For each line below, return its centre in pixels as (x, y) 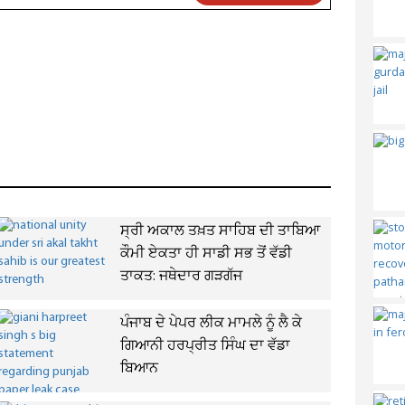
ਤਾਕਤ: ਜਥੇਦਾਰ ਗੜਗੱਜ (181, 277)
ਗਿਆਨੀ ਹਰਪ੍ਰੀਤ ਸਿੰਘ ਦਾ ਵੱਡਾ (205, 346)
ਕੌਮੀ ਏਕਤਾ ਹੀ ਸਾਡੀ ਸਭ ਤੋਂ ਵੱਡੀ (206, 254)
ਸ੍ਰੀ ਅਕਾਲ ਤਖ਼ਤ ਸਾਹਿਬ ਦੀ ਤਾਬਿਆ (220, 231)
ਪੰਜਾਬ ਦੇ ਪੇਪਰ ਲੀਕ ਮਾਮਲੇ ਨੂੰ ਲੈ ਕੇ (211, 324)
